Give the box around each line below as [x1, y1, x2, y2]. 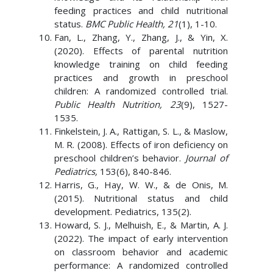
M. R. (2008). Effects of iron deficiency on [54, 138, 229, 151]
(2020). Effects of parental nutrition [54, 44, 229, 57]
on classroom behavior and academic [54, 246, 229, 258]
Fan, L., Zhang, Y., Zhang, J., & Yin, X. [54, 31, 229, 43]
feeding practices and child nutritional [54, 4, 229, 16]
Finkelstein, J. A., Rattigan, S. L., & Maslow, [54, 125, 229, 137]
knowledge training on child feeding [54, 58, 229, 70]
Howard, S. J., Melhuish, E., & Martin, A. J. [54, 219, 229, 231]
